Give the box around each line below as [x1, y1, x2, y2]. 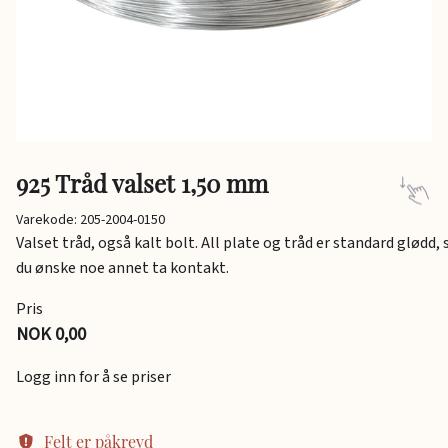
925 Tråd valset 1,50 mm [16, 167, 268, 200]
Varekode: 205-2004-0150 [16, 210, 165, 231]
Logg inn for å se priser [16, 366, 171, 389]
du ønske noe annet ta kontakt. [16, 257, 229, 280]
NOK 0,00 [16, 322, 86, 348]
